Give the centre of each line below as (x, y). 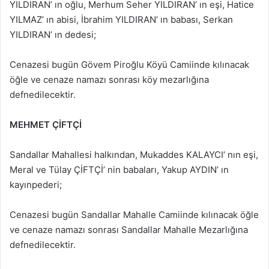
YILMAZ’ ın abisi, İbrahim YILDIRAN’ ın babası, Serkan (121, 19)
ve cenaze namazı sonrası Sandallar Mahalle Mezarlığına (129, 229)
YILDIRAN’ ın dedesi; (53, 34)
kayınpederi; (36, 184)
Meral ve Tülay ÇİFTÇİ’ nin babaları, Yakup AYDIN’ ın (119, 169)
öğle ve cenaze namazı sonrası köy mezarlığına (109, 79)
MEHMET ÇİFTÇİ (46, 124)
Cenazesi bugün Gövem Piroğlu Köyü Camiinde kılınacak (129, 64)
